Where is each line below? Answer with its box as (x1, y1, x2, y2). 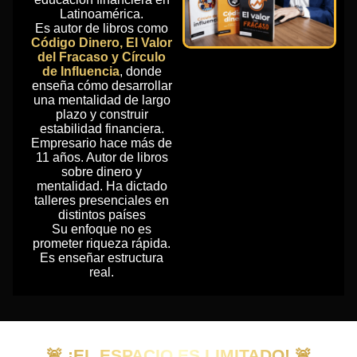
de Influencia (41, 65, 120, 79)
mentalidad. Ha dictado (36, 179, 167, 194)
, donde (119, 65, 162, 79)
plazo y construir (55, 108, 148, 122)
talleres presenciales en (34, 194, 170, 208)
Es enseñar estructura (40, 251, 164, 265)
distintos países (57, 208, 146, 222)
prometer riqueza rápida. (33, 237, 171, 251)
